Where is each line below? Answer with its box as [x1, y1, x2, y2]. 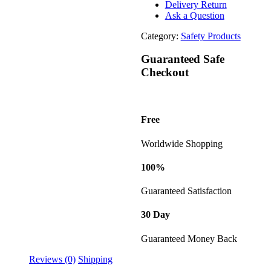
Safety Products [180, 30, 241, 41]
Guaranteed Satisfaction [140, 186, 232, 197]
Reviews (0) [29, 253, 76, 264]
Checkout [140, 66, 189, 79]
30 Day [140, 209, 170, 220]
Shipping [78, 253, 113, 264]
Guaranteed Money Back [140, 233, 237, 244]
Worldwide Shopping [140, 138, 223, 149]
